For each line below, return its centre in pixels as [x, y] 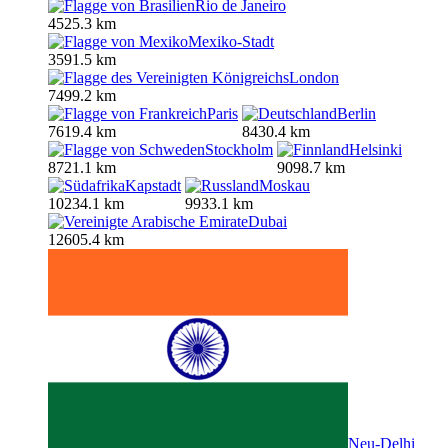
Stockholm [239, 150]
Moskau [284, 186]
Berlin [356, 114]
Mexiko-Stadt [231, 42]
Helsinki [375, 150]
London [314, 78]
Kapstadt [153, 186]
